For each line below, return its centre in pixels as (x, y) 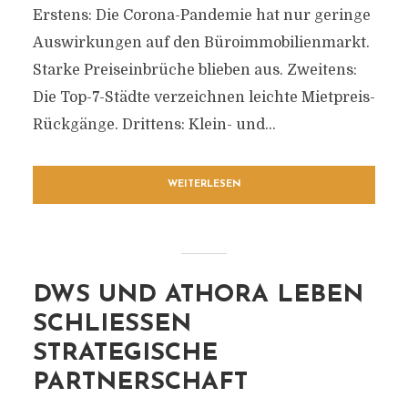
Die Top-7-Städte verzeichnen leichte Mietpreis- (204, 97)
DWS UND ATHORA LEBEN (198, 296)
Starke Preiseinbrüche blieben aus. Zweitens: (194, 70)
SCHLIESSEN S (112, 325)
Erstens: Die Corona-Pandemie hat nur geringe (201, 15)
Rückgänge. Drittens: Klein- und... (154, 125)
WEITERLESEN (204, 184)
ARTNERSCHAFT (133, 383)
